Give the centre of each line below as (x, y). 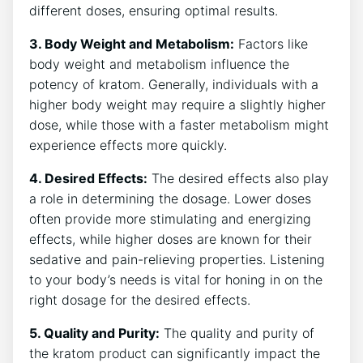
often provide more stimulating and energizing (170, 218)
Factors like (271, 43)
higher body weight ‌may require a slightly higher (177, 104)
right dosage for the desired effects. (140, 299)
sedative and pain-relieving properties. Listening (177, 259)
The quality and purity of (237, 333)
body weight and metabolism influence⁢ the (159, 64)
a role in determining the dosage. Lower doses (170, 198)
